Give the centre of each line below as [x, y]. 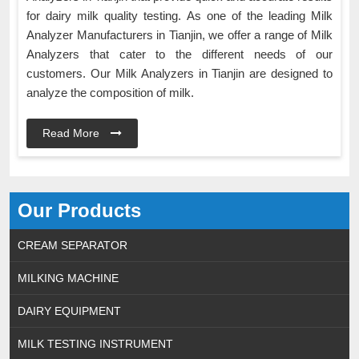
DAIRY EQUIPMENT [69, 311]
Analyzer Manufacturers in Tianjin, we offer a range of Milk [179, 35]
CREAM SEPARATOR [73, 246]
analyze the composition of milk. [112, 93]
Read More [73, 133]
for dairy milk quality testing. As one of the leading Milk [179, 16]
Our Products [79, 211]
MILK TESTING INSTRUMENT [95, 344]
